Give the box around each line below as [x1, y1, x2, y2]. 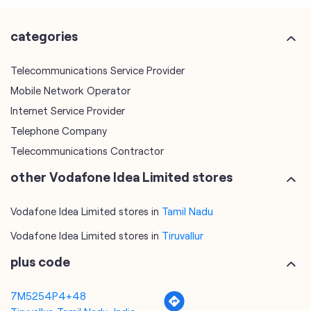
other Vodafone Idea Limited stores [10, 74, 233, 91]
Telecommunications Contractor [10, 50, 164, 63]
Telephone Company [10, 30, 107, 43]
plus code [10, 159, 70, 176]
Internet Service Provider [10, 10, 125, 23]
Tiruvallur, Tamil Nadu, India [10, 211, 135, 224]
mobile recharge [10, 278, 85, 292]
